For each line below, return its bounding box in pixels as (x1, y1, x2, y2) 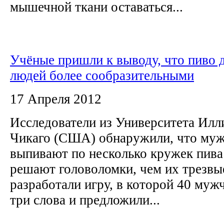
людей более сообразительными (10, 67, 194, 83)
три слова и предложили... (10, 192, 160, 207)
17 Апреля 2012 (10, 91, 101, 106)
